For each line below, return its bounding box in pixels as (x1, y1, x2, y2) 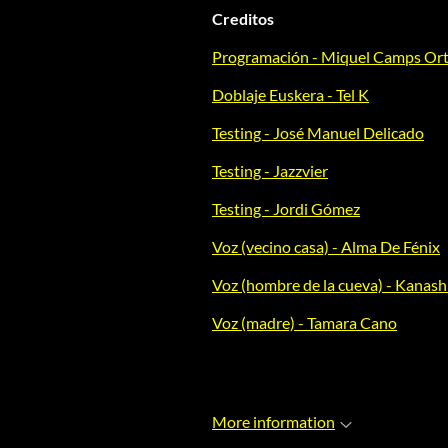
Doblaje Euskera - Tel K (212, 85, 369, 105)
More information (212, 412, 335, 432)
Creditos (212, 9, 274, 29)
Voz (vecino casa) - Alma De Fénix (212, 237, 440, 257)
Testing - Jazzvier (212, 161, 328, 181)
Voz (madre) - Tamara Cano (212, 313, 397, 333)
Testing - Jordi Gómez (212, 199, 360, 219)
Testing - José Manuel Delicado (212, 123, 424, 143)
